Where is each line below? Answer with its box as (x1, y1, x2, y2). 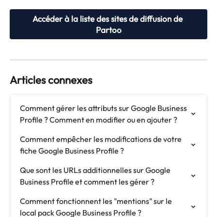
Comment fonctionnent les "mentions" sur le (20, 196, 173, 206)
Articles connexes (10, 73, 92, 87)
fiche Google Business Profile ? (20, 145, 124, 155)
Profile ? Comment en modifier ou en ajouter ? (20, 114, 177, 124)
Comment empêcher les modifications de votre (20, 134, 183, 144)
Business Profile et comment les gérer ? (20, 176, 155, 186)
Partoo (95, 24, 122, 35)
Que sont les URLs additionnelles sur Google (20, 165, 172, 175)
